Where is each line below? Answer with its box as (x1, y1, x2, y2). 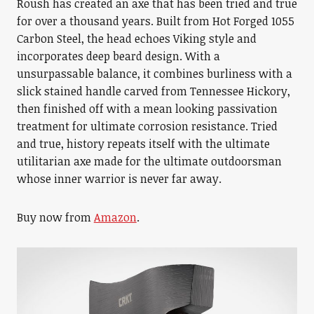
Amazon (93, 209, 137, 225)
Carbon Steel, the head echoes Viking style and (16, 30, 257, 46)
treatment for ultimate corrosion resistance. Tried (16, 118, 278, 134)
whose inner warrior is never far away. (16, 170, 221, 186)
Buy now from (16, 209, 94, 225)
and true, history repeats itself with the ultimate (16, 135, 270, 151)
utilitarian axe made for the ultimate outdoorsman (16, 153, 282, 169)
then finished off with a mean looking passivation (16, 100, 278, 116)
